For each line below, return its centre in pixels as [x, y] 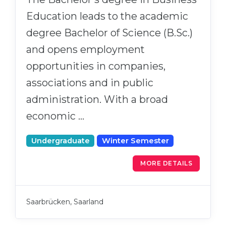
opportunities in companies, [96, 66]
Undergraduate [60, 140]
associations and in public [90, 82]
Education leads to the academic [107, 16]
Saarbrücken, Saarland [65, 202]
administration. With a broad [97, 99]
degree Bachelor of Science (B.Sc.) [109, 33]
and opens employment [86, 49]
